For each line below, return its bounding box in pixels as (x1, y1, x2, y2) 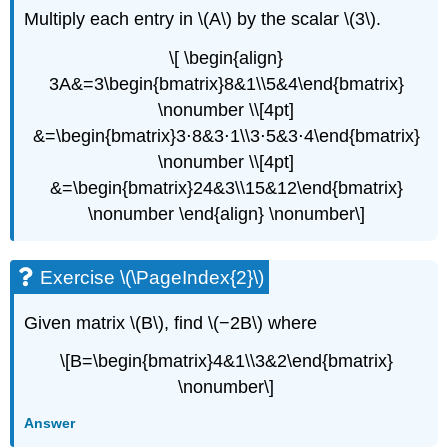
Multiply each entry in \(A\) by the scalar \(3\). (24, 8, 382, 29)
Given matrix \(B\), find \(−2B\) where (24, 312, 318, 333)
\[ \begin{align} (169, 47, 283, 68)
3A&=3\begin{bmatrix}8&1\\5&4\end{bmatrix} (48, 73, 404, 94)
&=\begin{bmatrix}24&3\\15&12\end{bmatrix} (49, 177, 403, 198)
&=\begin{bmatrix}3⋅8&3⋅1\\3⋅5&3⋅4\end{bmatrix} (32, 125, 420, 146)
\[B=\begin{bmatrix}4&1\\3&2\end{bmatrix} (59, 351, 393, 372)
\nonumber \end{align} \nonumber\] (87, 203, 365, 224)
